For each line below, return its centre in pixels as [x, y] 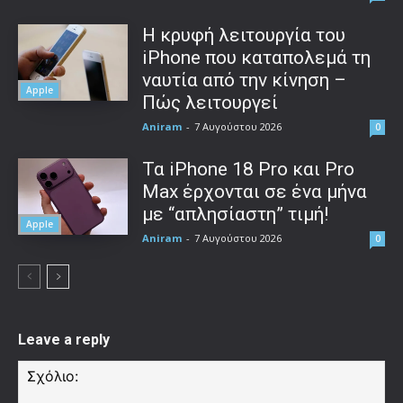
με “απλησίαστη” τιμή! [236, 214]
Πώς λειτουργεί [210, 102]
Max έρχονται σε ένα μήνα [255, 191]
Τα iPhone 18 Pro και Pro [249, 169]
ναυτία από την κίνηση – [245, 80]
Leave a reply [64, 339]
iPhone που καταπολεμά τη [257, 57]
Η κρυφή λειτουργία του [244, 35]
